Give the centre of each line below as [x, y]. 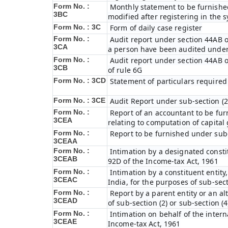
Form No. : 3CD [80, 80]
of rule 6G [125, 70]
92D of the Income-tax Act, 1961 [163, 161]
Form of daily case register [156, 28]
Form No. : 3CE [79, 100]
